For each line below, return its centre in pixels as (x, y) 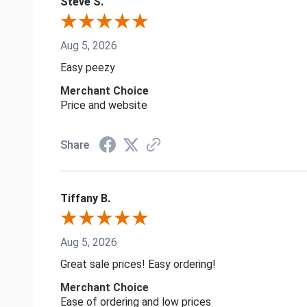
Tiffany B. (85, 198)
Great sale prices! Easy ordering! (138, 264)
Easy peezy (88, 67)
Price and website (104, 105)
